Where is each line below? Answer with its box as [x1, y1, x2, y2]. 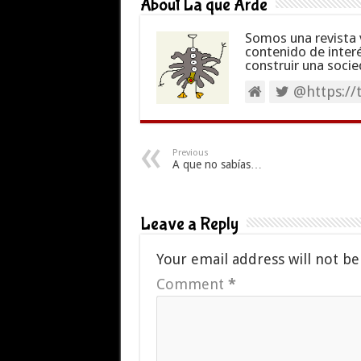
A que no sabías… [172, 158, 262, 171]
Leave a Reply [139, 214, 239, 234]
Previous [172, 147, 209, 158]
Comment [156, 276, 228, 293]
